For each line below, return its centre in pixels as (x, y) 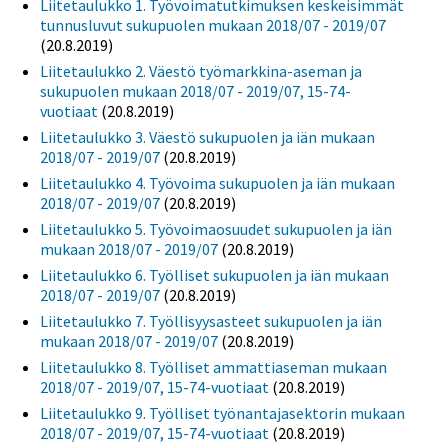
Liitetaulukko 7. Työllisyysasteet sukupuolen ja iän (211, 321)
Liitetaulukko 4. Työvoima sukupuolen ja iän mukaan (217, 183)
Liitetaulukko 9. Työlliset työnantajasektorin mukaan (222, 413)
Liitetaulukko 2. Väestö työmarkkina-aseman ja (201, 71)
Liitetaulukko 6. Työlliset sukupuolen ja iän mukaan (214, 275)
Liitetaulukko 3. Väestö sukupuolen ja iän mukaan (207, 137)
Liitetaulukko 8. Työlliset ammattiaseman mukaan (213, 367)
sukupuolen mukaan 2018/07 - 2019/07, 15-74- (195, 91)
